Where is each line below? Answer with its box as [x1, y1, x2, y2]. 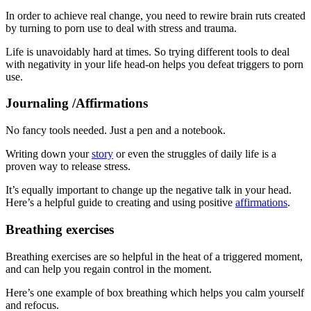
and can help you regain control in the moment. [6, 262, 215, 275]
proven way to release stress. [6, 160, 131, 173]
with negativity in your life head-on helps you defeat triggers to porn [6, 58, 303, 70]
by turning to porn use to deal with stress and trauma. [6, 22, 239, 34]
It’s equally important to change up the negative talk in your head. [6, 184, 292, 196]
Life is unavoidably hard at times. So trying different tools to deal [6, 45, 289, 58]
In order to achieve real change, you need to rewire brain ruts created [6, 9, 305, 22]
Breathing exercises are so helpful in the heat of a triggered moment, [6, 250, 303, 262]
